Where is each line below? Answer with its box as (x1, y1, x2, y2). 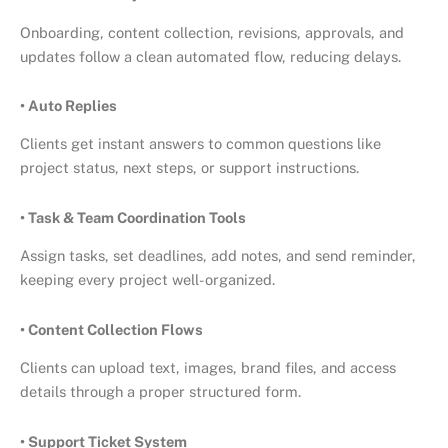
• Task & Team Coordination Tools (20, 209, 246, 226)
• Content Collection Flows (20, 320, 203, 338)
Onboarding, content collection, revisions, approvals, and (20, 23, 404, 41)
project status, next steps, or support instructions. (20, 159, 359, 177)
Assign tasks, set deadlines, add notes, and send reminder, (20, 247, 416, 265)
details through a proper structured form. (20, 383, 301, 401)
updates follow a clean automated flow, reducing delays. (20, 47, 401, 65)
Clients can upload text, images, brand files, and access (20, 359, 396, 377)
